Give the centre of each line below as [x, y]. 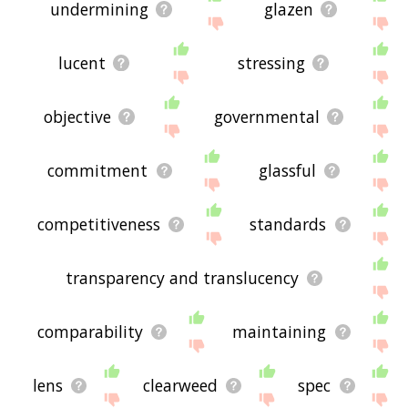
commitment [98, 171]
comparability [90, 332]
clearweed [181, 386]
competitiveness [98, 224]
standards [288, 224]
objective [78, 117]
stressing [272, 63]
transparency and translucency [182, 278]
